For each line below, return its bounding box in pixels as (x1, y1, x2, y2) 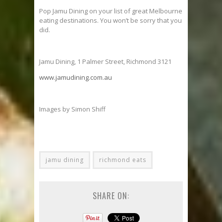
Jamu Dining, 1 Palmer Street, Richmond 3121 (39, 57, 171, 66)
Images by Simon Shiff (39, 105, 106, 114)
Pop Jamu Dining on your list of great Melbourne (39, 6, 182, 16)
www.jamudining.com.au (39, 73, 112, 82)
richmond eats (99, 156, 146, 165)
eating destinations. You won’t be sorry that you (39, 16, 182, 25)
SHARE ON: (93, 190, 129, 202)
